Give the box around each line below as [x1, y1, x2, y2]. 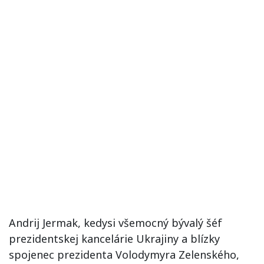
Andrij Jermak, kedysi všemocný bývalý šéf [9, 215, 222, 230]
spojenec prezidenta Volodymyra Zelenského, [9, 247, 239, 262]
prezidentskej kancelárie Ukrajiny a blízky [9, 231, 220, 246]
